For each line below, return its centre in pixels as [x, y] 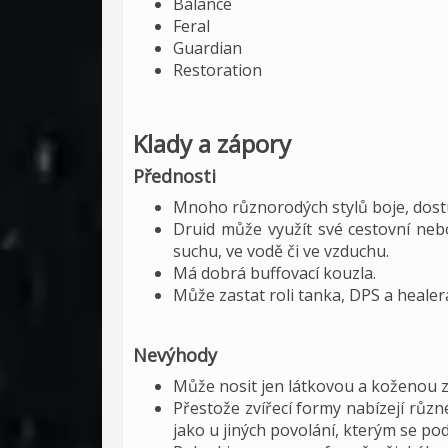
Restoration [217, 70]
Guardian [207, 48]
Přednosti [174, 176]
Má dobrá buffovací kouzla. [274, 273]
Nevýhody [175, 355]
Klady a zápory [212, 143]
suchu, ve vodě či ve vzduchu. [281, 251]
